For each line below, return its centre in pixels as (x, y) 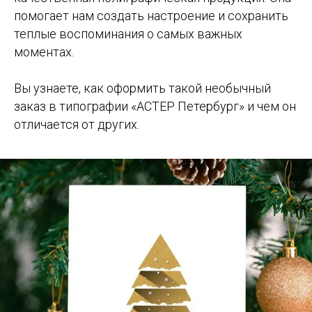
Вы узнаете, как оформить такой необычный (142, 88)
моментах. (44, 52)
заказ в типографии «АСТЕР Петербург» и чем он (155, 106)
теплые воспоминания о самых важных (128, 33)
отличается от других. (77, 124)
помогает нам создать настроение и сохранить (151, 15)
